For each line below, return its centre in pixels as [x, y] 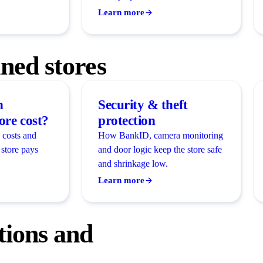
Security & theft [143, 104]
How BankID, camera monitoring [161, 135]
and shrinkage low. [133, 163]
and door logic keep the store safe [160, 149]
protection [127, 120]
